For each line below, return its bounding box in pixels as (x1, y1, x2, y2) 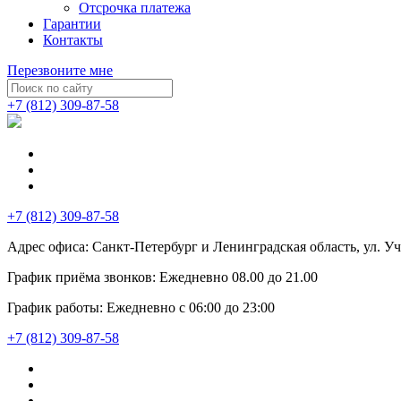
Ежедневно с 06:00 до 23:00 (103, 300, 275, 315)
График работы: (7, 300, 103, 315)
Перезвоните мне (7, 63, 113, 78)
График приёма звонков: (7, 269, 156, 285)
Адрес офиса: (7, 239, 89, 254)
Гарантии (43, 16, 101, 31)
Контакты (43, 32, 103, 47)
